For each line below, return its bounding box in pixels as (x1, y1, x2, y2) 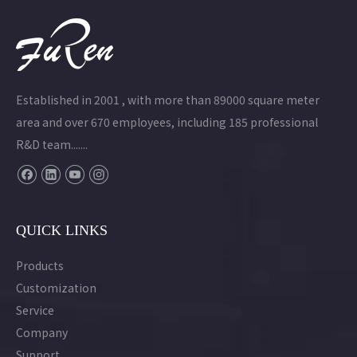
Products (16, 257, 64, 274)
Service (16, 302, 54, 319)
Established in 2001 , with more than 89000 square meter (16, 92, 320, 108)
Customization (16, 280, 96, 296)
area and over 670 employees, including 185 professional (16, 114, 318, 131)
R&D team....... (16, 136, 88, 153)
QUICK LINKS (16, 222, 108, 239)
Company (16, 324, 68, 341)
